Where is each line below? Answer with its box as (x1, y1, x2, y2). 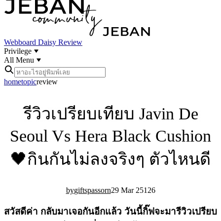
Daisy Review (38, 38, 82, 46)
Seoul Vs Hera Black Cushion (10, 127, 211, 146)
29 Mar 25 (110, 186, 144, 195)
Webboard (4, 38, 38, 46)
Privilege (4, 47, 34, 55)
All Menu (4, 56, 36, 64)
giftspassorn (74, 186, 111, 195)
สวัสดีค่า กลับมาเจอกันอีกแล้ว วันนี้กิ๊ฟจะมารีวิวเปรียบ (4, 206, 217, 217)
